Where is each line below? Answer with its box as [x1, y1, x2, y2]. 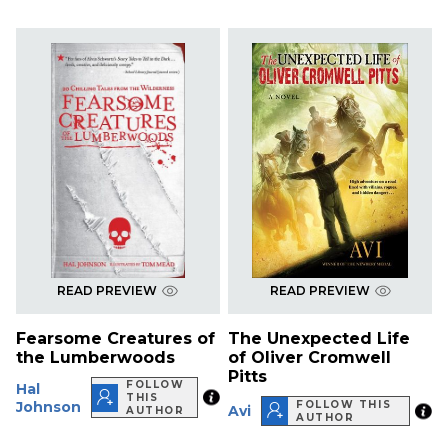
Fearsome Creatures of [16, 329, 215, 349]
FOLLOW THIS [296, 398, 392, 412]
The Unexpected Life [228, 329, 411, 349]
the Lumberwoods [16, 348, 175, 368]
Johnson [16, 397, 81, 416]
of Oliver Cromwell [228, 348, 392, 368]
